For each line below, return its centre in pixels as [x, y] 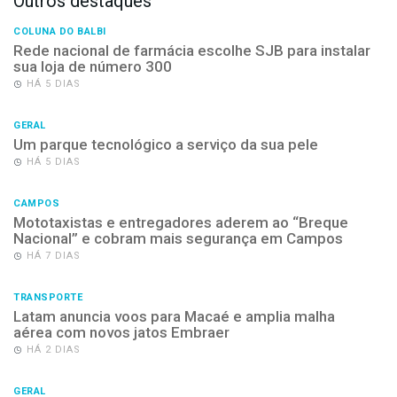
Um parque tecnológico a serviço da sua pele [166, 144]
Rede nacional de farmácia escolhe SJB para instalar [192, 50]
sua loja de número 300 [93, 66]
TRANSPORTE [48, 297]
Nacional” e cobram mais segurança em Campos [178, 238]
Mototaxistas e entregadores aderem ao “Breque [181, 222]
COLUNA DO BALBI [60, 31]
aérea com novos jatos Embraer [121, 332]
